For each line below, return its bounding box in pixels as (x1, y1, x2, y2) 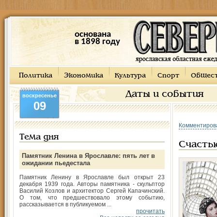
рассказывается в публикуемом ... (19, 201, 111, 208)
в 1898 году (74, 37, 120, 46)
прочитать (136, 208, 165, 215)
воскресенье (22, 93, 57, 98)
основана (74, 30, 111, 39)
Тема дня (19, 133, 59, 141)
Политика (19, 73, 52, 79)
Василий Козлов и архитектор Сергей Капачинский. (19, 187, 165, 194)
